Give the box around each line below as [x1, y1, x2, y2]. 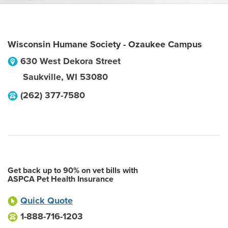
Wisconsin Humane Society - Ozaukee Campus [8, 39, 202, 50]
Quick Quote [20, 195, 73, 206]
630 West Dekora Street [20, 55, 121, 67]
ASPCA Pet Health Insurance [8, 174, 113, 184]
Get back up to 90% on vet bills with [8, 165, 138, 176]
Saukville [23, 71, 61, 82]
